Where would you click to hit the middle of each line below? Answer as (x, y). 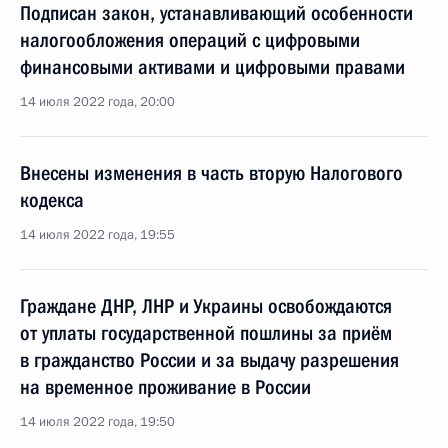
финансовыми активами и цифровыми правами (212, 67)
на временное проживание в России (165, 387)
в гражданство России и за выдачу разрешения (209, 360)
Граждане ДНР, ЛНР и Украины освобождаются (206, 306)
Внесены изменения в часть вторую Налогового (211, 173)
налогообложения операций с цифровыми (190, 40)
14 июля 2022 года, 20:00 (97, 102)
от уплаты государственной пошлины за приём (206, 333)
